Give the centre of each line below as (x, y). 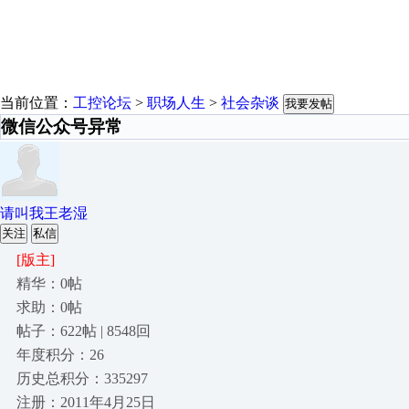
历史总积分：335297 (82, 378)
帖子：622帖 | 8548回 (84, 331)
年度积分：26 (60, 355)
